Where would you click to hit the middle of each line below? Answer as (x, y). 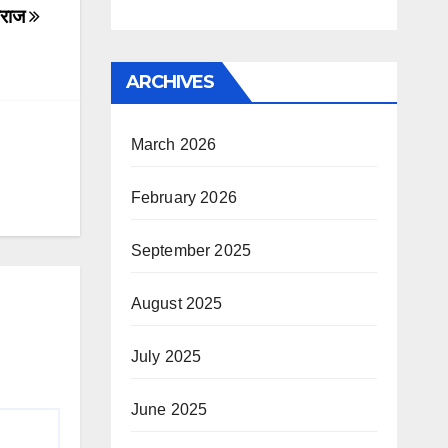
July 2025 (166, 356)
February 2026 (184, 197)
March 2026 (173, 144)
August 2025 (176, 303)
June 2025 (169, 409)
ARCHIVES (170, 81)
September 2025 (191, 250)
